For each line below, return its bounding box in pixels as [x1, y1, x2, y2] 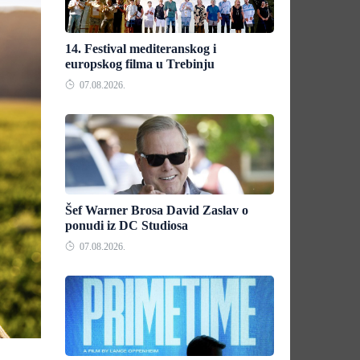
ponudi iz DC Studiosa [65, 219, 188, 232]
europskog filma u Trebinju [65, 57, 215, 71]
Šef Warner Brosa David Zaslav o [65, 203, 248, 217]
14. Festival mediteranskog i [65, 42, 216, 55]
